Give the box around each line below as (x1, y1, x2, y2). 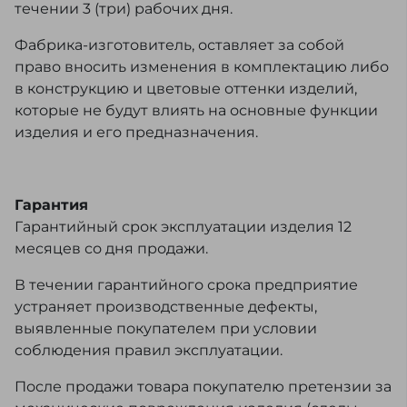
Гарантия (15, 196, 88, 214)
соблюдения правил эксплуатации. (15, 342, 283, 360)
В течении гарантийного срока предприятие (15, 276, 358, 294)
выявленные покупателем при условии (15, 320, 317, 338)
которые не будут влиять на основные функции (15, 102, 378, 120)
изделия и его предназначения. (15, 124, 258, 142)
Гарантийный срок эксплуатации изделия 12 (15, 218, 352, 236)
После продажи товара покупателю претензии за (15, 378, 392, 396)
